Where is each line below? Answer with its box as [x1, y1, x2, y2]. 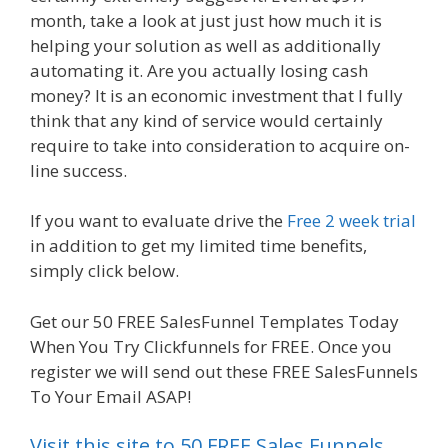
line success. [30, 158, 131, 182]
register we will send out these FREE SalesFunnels [30, 359, 418, 383]
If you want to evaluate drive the [30, 209, 287, 233]
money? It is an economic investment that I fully [30, 83, 403, 107]
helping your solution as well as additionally [30, 33, 381, 57]
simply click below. [30, 259, 183, 283]
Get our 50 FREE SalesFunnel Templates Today [30, 309, 399, 333]
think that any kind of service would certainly [30, 108, 383, 132]
